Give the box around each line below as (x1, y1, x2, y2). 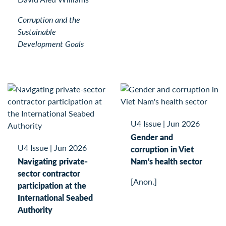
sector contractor (18, 167, 80, 179)
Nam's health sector (131, 155, 202, 167)
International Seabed (18, 191, 93, 203)
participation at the (18, 179, 86, 191)
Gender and (131, 131, 173, 143)
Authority (18, 203, 52, 215)
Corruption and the (18, 13, 80, 25)
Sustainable (18, 25, 56, 37)
